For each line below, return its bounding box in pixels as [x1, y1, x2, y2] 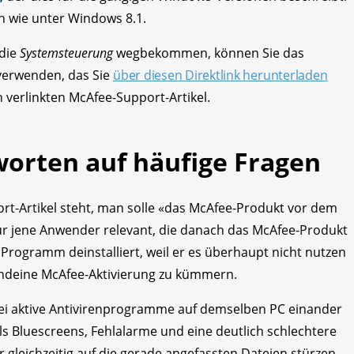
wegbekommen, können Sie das [113, 43, 304, 62]
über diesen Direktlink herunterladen [113, 66, 328, 84]
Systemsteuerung [20, 43, 113, 62]
